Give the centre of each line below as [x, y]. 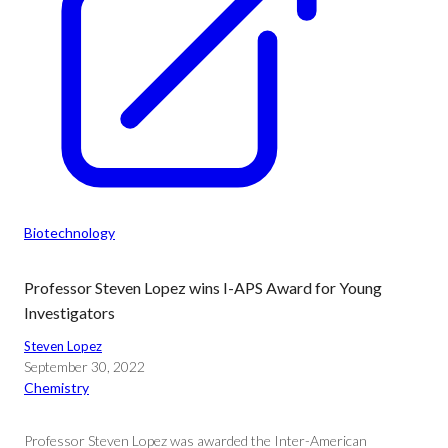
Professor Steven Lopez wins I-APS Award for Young [203, 287]
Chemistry [56, 387]
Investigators [69, 312]
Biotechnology [69, 232]
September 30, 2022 [84, 366]
